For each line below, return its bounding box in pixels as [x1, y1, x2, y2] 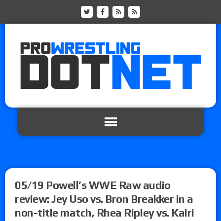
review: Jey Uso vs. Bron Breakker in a [15, 192, 193, 205]
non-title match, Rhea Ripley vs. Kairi [15, 206, 194, 219]
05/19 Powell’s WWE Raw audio [15, 178, 171, 191]
